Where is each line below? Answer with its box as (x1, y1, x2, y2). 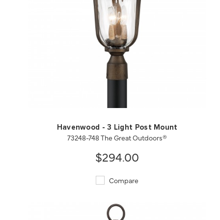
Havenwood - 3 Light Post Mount (56, 123, 178, 131)
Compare (108, 175, 139, 185)
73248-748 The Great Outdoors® (67, 132, 167, 142)
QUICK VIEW (47, 83, 88, 92)
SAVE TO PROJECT (137, 83, 197, 92)
